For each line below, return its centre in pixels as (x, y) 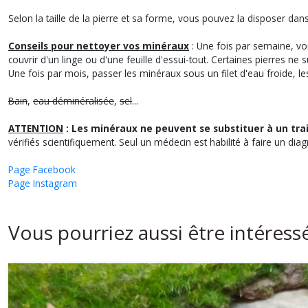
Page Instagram (43, 183)
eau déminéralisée (74, 101)
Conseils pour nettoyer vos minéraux (99, 46)
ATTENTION (36, 128)
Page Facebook (42, 169)
